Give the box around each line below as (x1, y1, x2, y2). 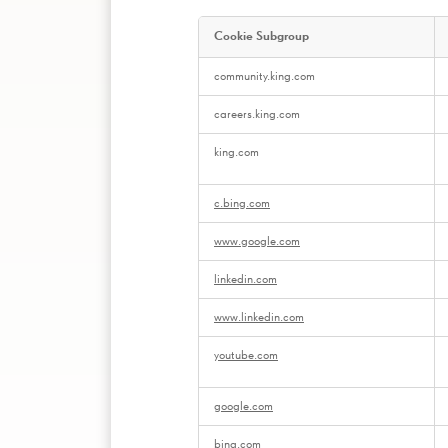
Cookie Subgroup (214, 29, 309, 43)
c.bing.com (214, 196, 270, 210)
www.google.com (214, 234, 300, 248)
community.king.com (214, 69, 315, 83)
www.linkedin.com (214, 310, 304, 324)
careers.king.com (214, 107, 300, 121)
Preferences (198, 70, 262, 85)
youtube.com (214, 348, 278, 362)
